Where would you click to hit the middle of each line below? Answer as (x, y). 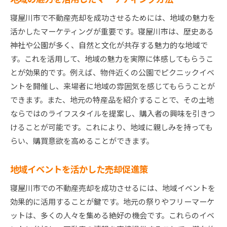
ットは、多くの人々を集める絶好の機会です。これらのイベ (112, 215)
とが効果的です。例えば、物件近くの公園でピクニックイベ (112, 72)
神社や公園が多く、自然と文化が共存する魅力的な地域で (109, 45)
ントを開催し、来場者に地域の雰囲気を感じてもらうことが (112, 86)
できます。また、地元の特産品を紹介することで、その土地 (112, 100)
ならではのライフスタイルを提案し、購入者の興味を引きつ (113, 113)
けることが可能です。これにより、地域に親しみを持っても (111, 127)
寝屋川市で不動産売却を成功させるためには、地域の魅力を (113, 18)
